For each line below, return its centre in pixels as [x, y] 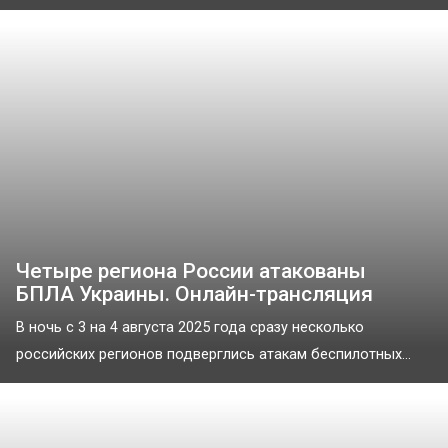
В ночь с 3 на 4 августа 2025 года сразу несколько [190, 327]
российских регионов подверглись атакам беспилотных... [213, 354]
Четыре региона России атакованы [191, 270]
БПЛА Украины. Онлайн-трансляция [194, 293]
